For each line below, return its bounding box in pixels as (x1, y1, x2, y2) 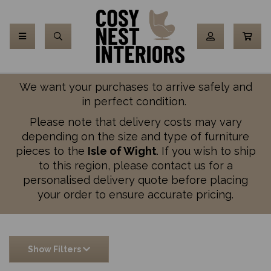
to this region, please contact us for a (38, 158, 233, 172)
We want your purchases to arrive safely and (19, 80, 252, 93)
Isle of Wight (87, 144, 157, 157)
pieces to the (15, 144, 88, 157)
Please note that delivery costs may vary (29, 115, 242, 128)
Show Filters (28, 244, 83, 254)
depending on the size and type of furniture (22, 129, 249, 143)
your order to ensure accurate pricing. (38, 188, 233, 201)
